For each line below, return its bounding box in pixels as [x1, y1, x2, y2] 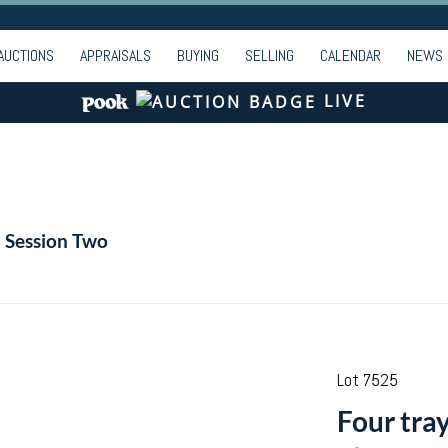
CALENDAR [320, 45, 381, 66]
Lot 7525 [336, 369, 398, 391]
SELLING [245, 45, 294, 66]
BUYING [177, 45, 219, 66]
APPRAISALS [80, 45, 151, 66]
